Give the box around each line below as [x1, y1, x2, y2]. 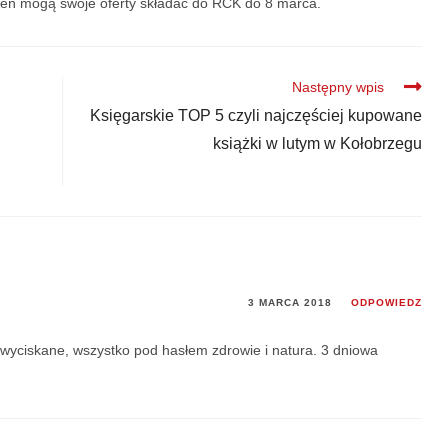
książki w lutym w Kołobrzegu [212, 135, 422, 153]
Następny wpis [291, 79, 384, 96]
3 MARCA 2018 [247, 297, 332, 309]
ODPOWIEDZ [350, 297, 422, 309]
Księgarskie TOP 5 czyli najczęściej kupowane [89, 107, 422, 125]
